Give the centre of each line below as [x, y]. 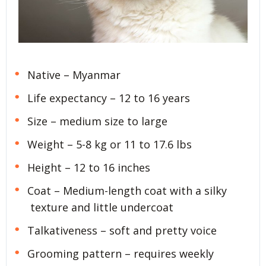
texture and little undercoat [102, 207]
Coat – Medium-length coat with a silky [127, 190]
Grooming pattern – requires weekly [120, 253]
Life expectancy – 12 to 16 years [108, 98]
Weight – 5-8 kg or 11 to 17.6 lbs [109, 144]
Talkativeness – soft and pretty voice [122, 230]
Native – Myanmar [74, 75]
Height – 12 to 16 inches [88, 167]
